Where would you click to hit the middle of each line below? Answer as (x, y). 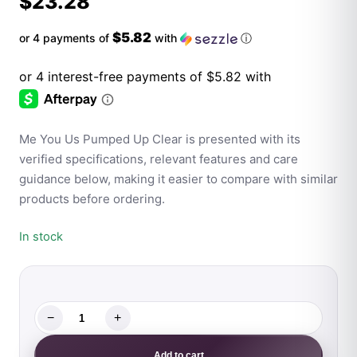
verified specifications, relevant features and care (159, 159)
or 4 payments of (66, 37)
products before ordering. (92, 199)
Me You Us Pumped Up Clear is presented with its (160, 139)
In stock (41, 237)
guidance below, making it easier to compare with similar (178, 179)
